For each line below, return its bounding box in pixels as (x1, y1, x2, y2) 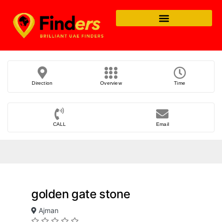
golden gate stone (31, 187, 130, 202)
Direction (32, 80, 53, 86)
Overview (100, 80, 122, 86)
